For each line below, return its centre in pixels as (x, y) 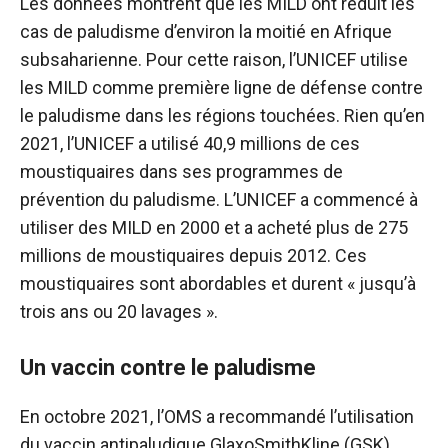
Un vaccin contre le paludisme (168, 368)
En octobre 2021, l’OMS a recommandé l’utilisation (217, 417)
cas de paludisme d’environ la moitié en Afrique (206, 32)
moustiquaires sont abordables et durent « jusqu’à (218, 284)
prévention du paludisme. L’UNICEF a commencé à (219, 200)
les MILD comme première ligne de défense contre (221, 88)
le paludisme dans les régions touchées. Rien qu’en (222, 116)
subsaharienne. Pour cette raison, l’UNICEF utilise (214, 60)
